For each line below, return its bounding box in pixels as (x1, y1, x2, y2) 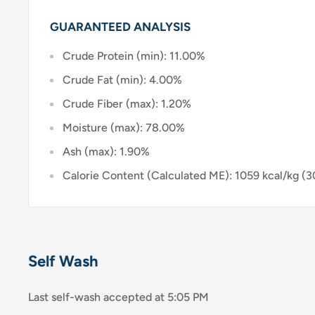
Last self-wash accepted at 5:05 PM (28, 290, 209, 304)
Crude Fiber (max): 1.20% (63, 97, 191, 111)
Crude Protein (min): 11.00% (63, 49, 205, 63)
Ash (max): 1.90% (63, 145, 150, 159)
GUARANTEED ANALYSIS (50, 20, 193, 34)
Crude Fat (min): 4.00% (63, 73, 182, 87)
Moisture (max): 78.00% (63, 121, 185, 135)
